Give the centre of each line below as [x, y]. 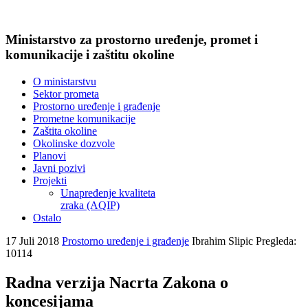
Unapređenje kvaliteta [108, 192]
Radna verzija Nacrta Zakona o [117, 282]
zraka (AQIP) [90, 205]
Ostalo [47, 217]
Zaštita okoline [65, 131]
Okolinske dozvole [74, 143]
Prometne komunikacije [84, 118]
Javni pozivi [59, 168]
